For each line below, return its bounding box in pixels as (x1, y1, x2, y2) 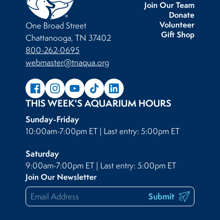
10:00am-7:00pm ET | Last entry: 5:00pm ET (26, 126, 180, 137)
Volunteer (160, 19, 194, 30)
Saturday (26, 148, 59, 160)
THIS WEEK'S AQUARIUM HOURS (26, 97, 171, 110)
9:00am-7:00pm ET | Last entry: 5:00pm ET (26, 160, 176, 171)
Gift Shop (161, 29, 194, 40)
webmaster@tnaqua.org (26, 57, 109, 68)
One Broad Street (26, 20, 86, 31)
